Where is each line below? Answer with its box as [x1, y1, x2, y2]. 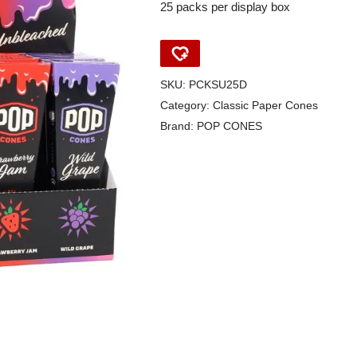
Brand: [159, 120, 197, 132]
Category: [159, 100, 213, 112]
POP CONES [196, 120, 262, 132]
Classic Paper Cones [212, 100, 318, 112]
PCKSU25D [188, 79, 247, 91]
